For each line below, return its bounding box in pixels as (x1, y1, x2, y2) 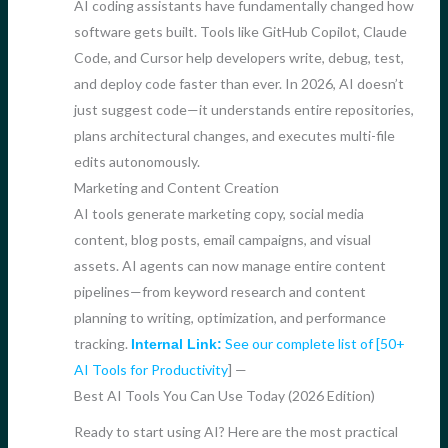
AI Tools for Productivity (73, 360, 228, 378)
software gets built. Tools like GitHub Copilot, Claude (73, 22, 407, 40)
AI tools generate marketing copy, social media (73, 204, 364, 222)
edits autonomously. (73, 152, 200, 170)
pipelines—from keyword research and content (73, 282, 366, 300)
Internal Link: (130, 335, 222, 352)
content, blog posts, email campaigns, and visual (73, 230, 371, 248)
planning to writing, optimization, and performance (73, 308, 386, 326)
